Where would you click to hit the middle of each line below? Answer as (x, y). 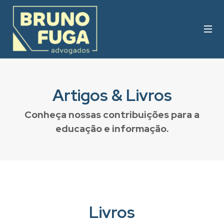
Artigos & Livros (112, 95)
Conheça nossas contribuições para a (112, 114)
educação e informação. (112, 128)
